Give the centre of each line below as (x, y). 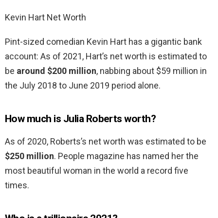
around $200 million (56, 71)
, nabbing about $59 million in (152, 71)
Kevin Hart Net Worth (45, 18)
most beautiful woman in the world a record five (97, 171)
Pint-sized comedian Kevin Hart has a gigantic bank (103, 42)
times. (17, 185)
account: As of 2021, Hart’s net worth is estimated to (106, 56)
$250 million (29, 156)
